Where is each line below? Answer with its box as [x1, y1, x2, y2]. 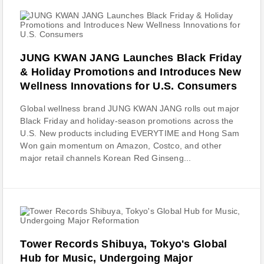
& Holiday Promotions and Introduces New [20, 66, 242, 78]
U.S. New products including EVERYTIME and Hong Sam [20, 128, 239, 138]
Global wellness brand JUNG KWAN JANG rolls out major [20, 104, 240, 113]
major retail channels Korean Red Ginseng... [20, 153, 192, 163]
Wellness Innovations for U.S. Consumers [20, 80, 237, 92]
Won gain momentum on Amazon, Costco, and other [20, 141, 222, 150]
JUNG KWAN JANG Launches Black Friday [20, 52, 242, 64]
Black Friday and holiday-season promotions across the [20, 116, 234, 126]
